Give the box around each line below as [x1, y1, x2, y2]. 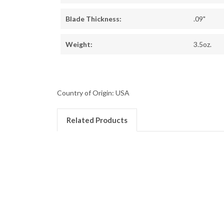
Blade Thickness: [65, 14, 121, 23]
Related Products [66, 115, 127, 125]
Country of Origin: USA [57, 88, 129, 97]
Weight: [65, 40, 92, 49]
